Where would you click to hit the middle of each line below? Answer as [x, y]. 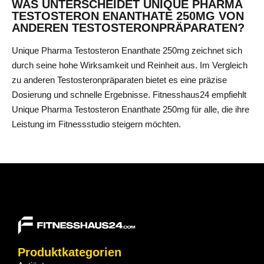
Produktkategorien [70, 253]
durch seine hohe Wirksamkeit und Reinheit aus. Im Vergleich [130, 65]
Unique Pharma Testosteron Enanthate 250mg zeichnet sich [127, 50]
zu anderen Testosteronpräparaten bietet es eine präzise [119, 80]
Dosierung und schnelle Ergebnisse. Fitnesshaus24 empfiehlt [129, 94]
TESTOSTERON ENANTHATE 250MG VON [128, 16]
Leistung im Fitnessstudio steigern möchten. [96, 124]
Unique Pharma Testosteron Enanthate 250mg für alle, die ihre [131, 109]
